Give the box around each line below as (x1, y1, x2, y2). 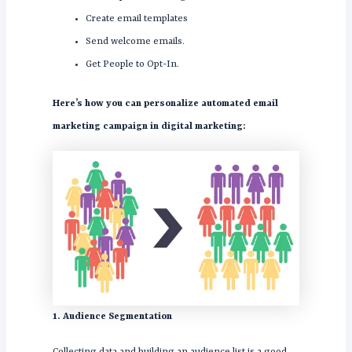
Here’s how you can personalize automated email (52, 98, 278, 110)
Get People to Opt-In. (85, 59, 179, 71)
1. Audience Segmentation (52, 311, 172, 323)
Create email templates (85, 13, 188, 25)
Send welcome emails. (85, 36, 185, 48)
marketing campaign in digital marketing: (52, 121, 246, 133)
